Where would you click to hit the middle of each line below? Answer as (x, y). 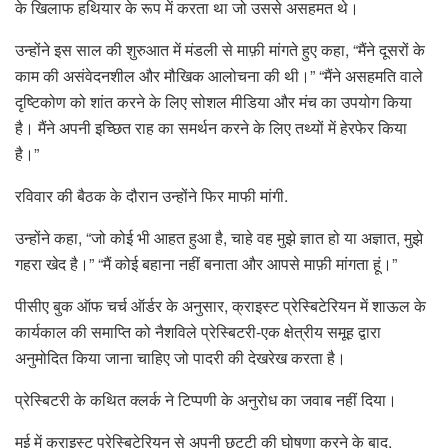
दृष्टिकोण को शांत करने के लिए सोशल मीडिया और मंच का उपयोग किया (213, 102)
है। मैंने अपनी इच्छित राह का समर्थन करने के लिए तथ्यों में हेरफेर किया (211, 128)
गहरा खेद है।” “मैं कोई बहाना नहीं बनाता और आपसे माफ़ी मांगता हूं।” (206, 264)
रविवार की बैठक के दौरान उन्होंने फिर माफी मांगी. (151, 196)
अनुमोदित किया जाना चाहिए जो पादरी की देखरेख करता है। (180, 358)
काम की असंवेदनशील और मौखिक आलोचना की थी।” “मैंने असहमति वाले (219, 76)
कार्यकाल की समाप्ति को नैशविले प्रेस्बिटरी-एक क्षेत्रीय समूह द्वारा (198, 332)
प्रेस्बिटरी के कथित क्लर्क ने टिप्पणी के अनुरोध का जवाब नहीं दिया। (206, 400)
